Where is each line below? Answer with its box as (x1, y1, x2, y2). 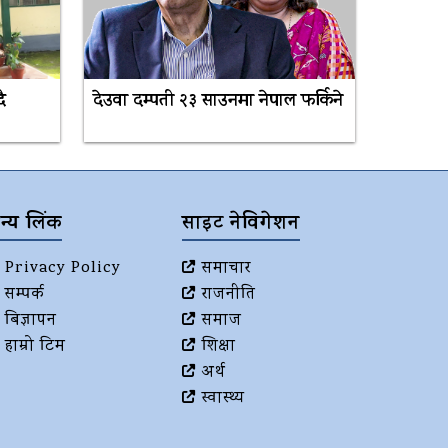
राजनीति (202, 282, 256, 307)
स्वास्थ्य (202, 386, 245, 411)
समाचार (202, 256, 251, 281)
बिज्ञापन (5, 308, 57, 333)
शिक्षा (202, 334, 236, 359)
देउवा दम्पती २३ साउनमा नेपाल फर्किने (93, 87, 344, 116)
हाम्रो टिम (5, 334, 66, 359)
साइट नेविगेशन (182, 208, 300, 240)
